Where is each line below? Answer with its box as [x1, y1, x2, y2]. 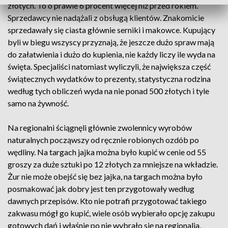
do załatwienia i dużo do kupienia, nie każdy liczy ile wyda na [8, 49, 215, 59]
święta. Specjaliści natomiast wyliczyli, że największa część [8, 62, 211, 71]
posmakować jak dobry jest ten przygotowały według [8, 184, 194, 193]
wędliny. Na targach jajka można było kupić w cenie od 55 [8, 147, 206, 157]
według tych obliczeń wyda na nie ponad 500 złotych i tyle [8, 86, 209, 96]
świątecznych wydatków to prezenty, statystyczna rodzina [8, 74, 211, 83]
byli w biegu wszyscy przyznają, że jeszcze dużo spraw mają [8, 37, 214, 47]
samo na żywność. [8, 98, 69, 108]
